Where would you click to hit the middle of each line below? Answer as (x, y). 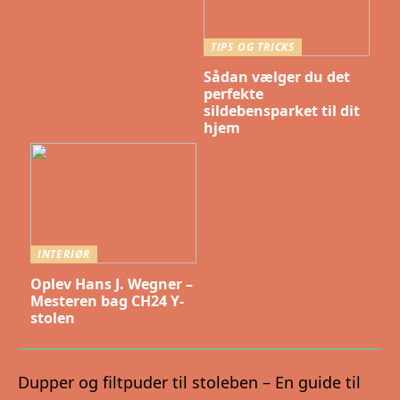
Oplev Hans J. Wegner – (111, 283)
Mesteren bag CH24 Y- (107, 300)
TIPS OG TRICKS (253, 47)
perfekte (233, 93)
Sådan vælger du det (276, 76)
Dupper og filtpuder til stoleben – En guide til (189, 382)
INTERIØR (64, 254)
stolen (52, 317)
